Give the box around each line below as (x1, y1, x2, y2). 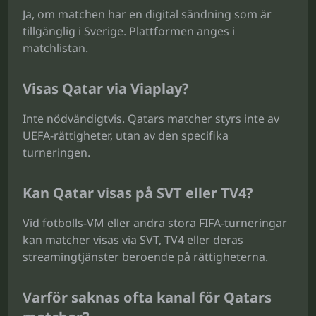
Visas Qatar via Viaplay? (23, 79, 189, 98)
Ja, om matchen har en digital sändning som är (23, 6, 272, 22)
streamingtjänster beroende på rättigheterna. (23, 249, 268, 265)
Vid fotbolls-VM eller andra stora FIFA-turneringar (23, 215, 287, 231)
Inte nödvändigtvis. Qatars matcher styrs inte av (23, 111, 279, 126)
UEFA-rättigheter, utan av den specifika (23, 128, 229, 143)
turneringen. (23, 145, 90, 160)
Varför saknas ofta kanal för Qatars (23, 288, 272, 307)
